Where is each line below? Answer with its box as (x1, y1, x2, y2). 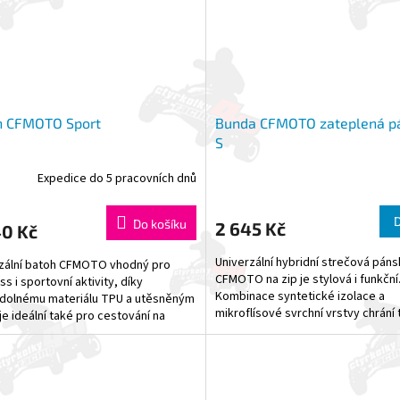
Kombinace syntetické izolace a (214, 287, 385, 305)
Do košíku (132, 215, 187, 231)
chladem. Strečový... (214, 321, 323, 339)
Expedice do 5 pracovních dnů (37, 170, 196, 188)
